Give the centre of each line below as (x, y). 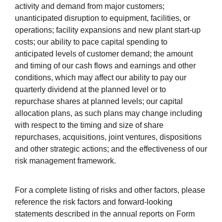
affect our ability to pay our (140, 78)
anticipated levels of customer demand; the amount (104, 54)
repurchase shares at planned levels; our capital (99, 102)
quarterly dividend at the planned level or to (90, 90)
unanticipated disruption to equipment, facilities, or (103, 18)
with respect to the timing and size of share (89, 125)
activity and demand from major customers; (90, 6)
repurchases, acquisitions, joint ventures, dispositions (108, 137)
